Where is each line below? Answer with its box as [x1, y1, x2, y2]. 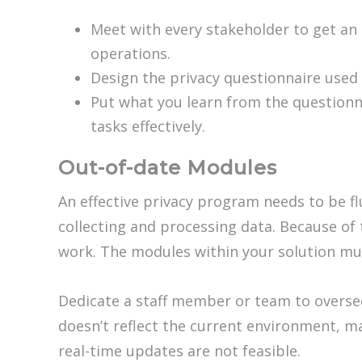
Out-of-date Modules [58, 156, 277, 180]
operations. [90, 44, 170, 64]
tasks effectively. [90, 116, 205, 137]
